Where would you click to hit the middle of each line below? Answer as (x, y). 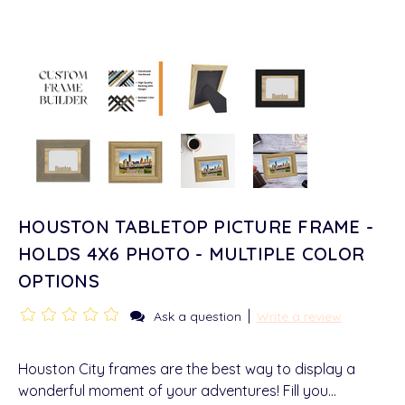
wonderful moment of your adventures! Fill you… (177, 391)
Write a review (299, 316)
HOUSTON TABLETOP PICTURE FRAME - (196, 226)
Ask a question (198, 316)
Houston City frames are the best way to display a (187, 369)
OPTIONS (59, 281)
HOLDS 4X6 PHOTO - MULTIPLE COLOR (191, 254)
